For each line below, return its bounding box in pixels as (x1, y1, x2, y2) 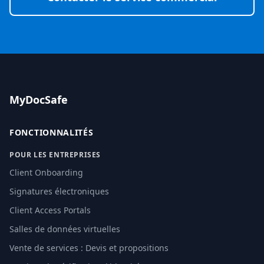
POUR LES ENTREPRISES (9, 150, 101, 160)
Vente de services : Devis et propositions (9, 242, 169, 253)
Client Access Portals (9, 204, 91, 216)
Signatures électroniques (9, 186, 109, 197)
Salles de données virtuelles (9, 223, 120, 235)
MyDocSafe (9, 93, 68, 107)
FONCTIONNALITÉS (9, 127, 94, 138)
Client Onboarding (9, 167, 83, 178)
